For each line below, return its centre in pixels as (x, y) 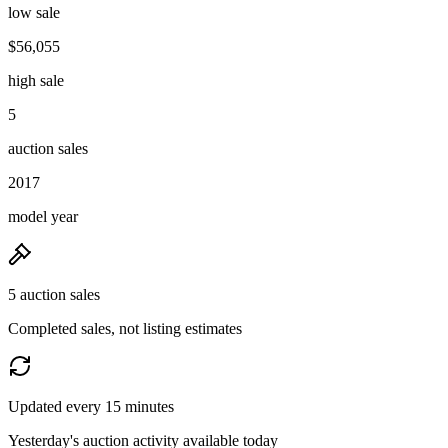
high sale (36, 80)
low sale (34, 12)
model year (43, 216)
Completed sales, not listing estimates (125, 328)
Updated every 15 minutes (91, 406)
